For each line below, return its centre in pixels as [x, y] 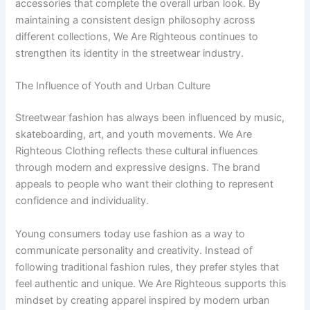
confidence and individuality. [82, 201]
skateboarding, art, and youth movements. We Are [134, 135]
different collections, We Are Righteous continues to [137, 37]
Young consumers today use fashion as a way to [130, 234]
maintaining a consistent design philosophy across [136, 20]
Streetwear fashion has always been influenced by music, [150, 118]
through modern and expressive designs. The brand [138, 168]
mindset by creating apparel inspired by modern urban [143, 300]
